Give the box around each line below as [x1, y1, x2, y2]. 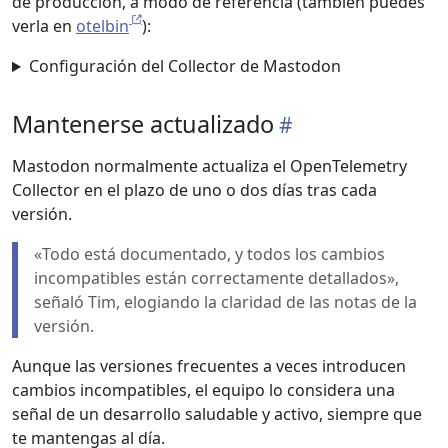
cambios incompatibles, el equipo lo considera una [12, 379, 395, 402]
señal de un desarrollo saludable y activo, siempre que [12, 403, 422, 426]
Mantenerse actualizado [12, 108, 274, 141]
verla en [12, 15, 76, 38]
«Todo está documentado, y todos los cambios [34, 243, 385, 266]
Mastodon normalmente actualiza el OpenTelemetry [12, 155, 407, 178]
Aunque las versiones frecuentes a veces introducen [12, 355, 406, 378]
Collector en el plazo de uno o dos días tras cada [12, 179, 377, 202]
